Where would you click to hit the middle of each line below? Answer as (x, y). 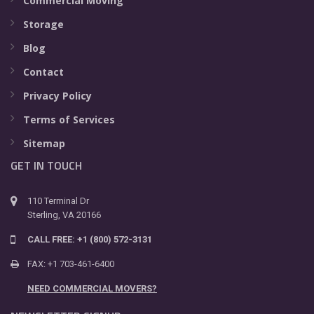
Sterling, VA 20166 (64, 214)
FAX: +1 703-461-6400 (71, 264)
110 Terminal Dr (58, 200)
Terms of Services (69, 119)
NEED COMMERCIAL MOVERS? (92, 288)
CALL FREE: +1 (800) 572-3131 (90, 239)
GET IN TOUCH (46, 165)
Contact (43, 71)
